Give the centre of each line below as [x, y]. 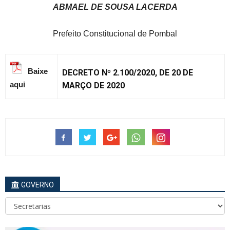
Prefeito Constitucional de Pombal [115, 34]
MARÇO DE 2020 [93, 86]
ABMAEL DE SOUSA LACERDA [115, 7]
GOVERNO [37, 185]
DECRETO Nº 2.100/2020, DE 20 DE [128, 73]
